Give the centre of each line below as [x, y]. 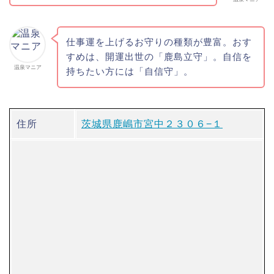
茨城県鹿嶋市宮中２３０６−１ [152, 124]
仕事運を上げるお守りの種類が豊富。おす [159, 42]
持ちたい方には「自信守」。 [129, 72]
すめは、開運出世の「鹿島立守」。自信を [159, 57]
